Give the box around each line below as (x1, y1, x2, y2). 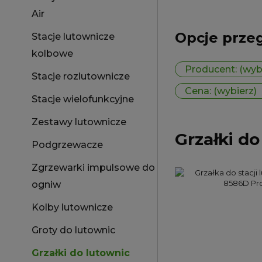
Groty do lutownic (32, 225, 115, 236)
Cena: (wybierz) (185, 85, 257, 96)
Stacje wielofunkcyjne (32, 94, 134, 105)
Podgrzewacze (32, 139, 103, 150)
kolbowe (32, 48, 73, 59)
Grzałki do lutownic (32, 247, 130, 258)
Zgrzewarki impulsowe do (32, 162, 155, 173)
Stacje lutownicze (32, 31, 115, 42)
